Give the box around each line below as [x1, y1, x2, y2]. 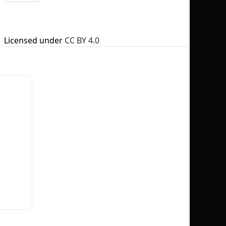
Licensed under [4, 35, 63, 46]
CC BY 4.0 [65, 35, 99, 46]
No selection [129, 61, 172, 71]
